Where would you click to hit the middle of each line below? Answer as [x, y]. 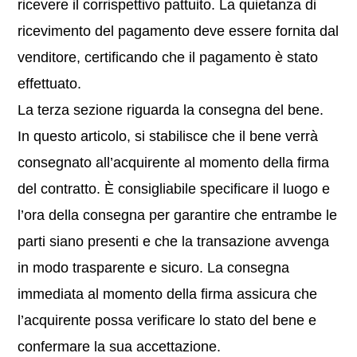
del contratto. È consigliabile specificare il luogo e [174, 189]
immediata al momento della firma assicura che [168, 294]
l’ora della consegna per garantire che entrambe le [178, 215]
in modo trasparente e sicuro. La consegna [154, 268]
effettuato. [50, 84]
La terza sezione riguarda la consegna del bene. [171, 110]
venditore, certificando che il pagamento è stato [168, 57]
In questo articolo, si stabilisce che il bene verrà [168, 136]
